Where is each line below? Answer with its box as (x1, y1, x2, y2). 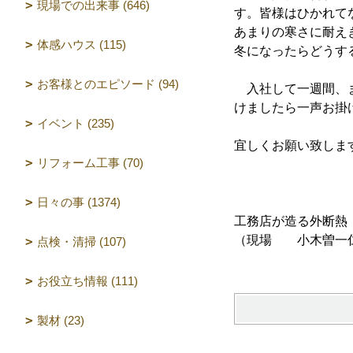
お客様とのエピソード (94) (37, 77, 179, 91)
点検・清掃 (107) (37, 235, 126, 248)
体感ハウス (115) (37, 38, 126, 51)
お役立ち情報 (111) (37, 274, 138, 288)
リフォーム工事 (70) (37, 156, 143, 169)
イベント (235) (37, 117, 114, 130)
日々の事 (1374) (37, 195, 121, 209)
